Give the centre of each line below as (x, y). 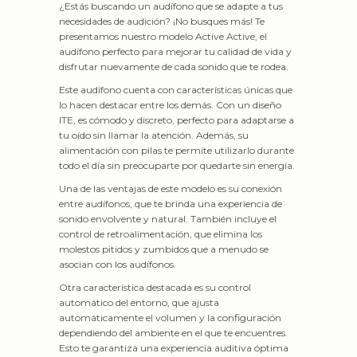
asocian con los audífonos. (118, 264)
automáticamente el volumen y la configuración (170, 318)
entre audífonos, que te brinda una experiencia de (171, 204)
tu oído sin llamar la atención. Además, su (154, 135)
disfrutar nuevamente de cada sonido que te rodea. (174, 67)
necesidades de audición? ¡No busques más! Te (162, 21)
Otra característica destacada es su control (155, 287)
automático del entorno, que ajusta (139, 302)
